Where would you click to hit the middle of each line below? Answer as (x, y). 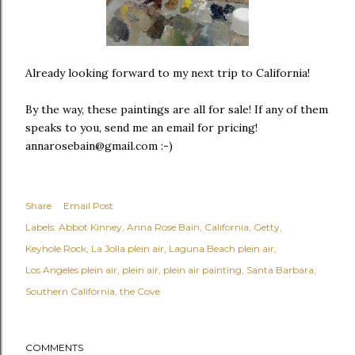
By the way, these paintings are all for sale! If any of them (177, 109)
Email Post (88, 206)
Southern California (70, 291)
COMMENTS (54, 347)
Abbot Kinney (90, 227)
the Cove (140, 291)
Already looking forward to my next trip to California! (169, 73)
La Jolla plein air (128, 248)
